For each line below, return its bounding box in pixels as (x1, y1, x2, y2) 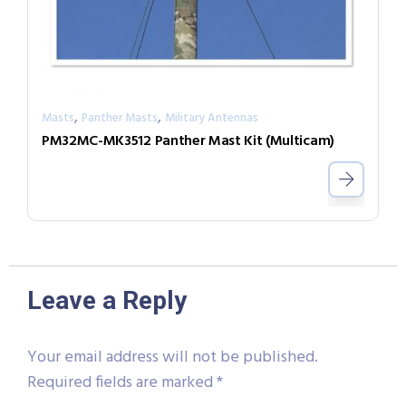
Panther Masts (82, 108, 158, 128)
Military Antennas (165, 108, 258, 128)
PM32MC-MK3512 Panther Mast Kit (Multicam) (42, 129, 334, 153)
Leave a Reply (27, 285, 187, 315)
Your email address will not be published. (27, 343, 318, 371)
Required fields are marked (27, 369, 217, 396)
